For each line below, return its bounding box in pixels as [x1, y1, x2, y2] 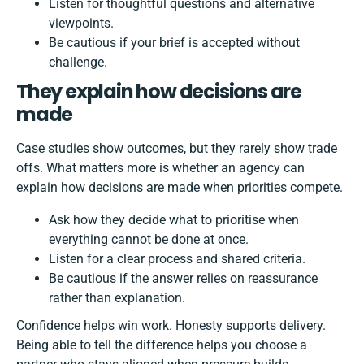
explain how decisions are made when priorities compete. [16, 180, 343, 196]
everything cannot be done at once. [49, 232, 249, 248]
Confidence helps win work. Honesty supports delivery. [16, 318, 326, 334]
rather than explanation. [49, 290, 185, 306]
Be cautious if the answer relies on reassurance [49, 271, 318, 287]
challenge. [49, 54, 107, 71]
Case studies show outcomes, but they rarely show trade [16, 141, 337, 157]
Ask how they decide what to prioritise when [49, 212, 299, 228]
